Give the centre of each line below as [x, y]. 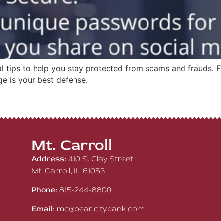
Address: [49, 159]
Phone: [44, 190]
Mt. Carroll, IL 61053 [68, 171]
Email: [43, 209]
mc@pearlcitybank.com [101, 209]
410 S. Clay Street [100, 159]
